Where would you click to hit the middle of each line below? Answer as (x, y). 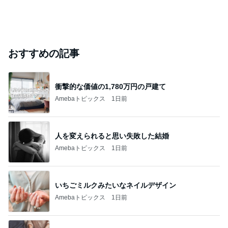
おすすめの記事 (44, 53)
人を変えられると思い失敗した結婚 (112, 136)
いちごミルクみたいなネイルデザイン (116, 185)
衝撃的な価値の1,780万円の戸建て (110, 86)
